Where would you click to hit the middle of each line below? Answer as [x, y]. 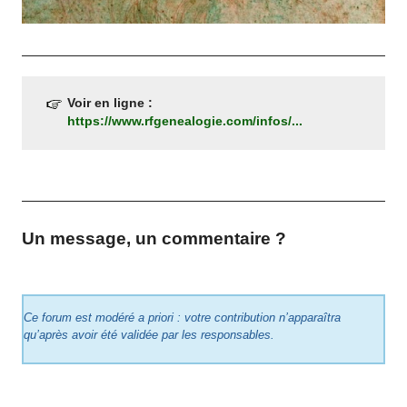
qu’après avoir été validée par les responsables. [149, 335]
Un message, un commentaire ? [154, 238]
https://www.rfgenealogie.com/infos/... [185, 122]
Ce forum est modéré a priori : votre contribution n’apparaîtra [183, 318]
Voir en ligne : [110, 104]
